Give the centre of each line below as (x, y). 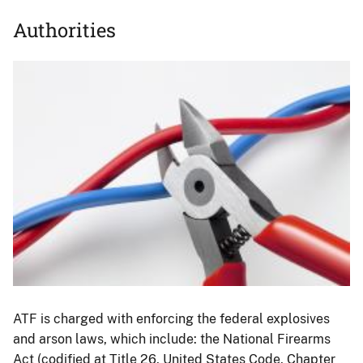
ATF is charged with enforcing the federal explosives (171, 318)
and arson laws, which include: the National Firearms (172, 339)
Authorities (64, 29)
